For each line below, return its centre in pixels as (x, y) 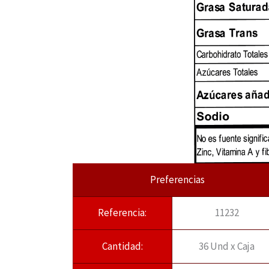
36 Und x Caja (227, 246)
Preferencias (177, 179)
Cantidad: (122, 246)
